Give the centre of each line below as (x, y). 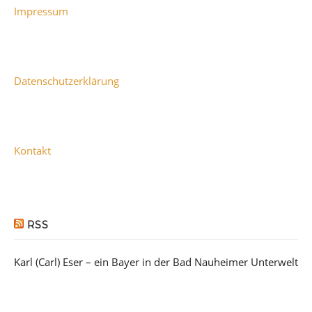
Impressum (41, 11)
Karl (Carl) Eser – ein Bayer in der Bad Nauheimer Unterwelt (156, 262)
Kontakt (32, 150)
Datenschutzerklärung (67, 81)
